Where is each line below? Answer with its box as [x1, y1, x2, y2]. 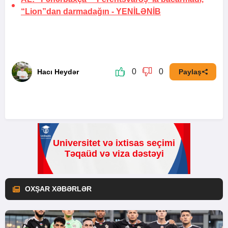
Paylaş [178, 68, 202, 76]
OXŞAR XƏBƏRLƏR [25, 185, 92, 193]
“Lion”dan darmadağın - [21, 7, 116, 16]
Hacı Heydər [37, 68, 79, 76]
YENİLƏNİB [116, 7, 161, 16]
